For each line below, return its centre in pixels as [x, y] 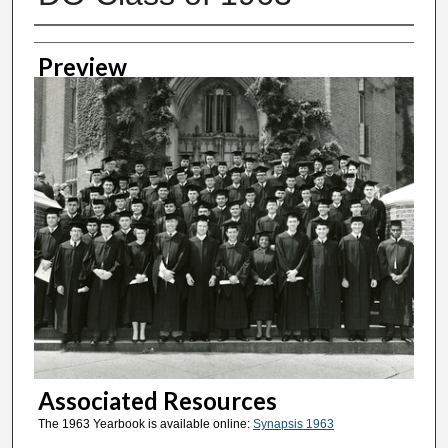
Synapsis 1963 [293, 423]
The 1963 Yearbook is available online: [145, 423]
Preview [82, 66]
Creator [75, 44]
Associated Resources [157, 400]
